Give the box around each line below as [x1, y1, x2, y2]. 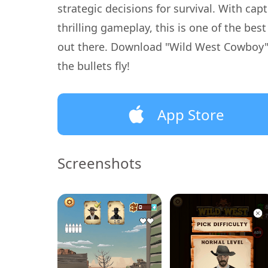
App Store [157, 104, 224, 124]
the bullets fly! [57, 59, 130, 73]
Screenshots [57, 153, 142, 173]
